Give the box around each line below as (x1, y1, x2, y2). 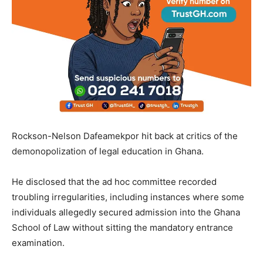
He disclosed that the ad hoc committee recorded (12, 176, 217, 188)
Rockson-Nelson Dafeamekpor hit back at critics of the (12, 130, 238, 142)
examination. (12, 237, 65, 249)
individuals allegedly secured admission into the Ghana (12, 207, 240, 218)
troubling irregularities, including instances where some (12, 191, 244, 203)
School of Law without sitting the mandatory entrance (12, 222, 233, 234)
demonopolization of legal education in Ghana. (12, 146, 204, 157)
